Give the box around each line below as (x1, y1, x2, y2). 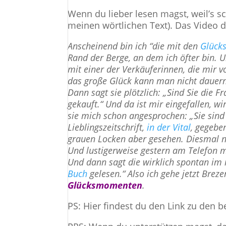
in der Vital (147, 121, 191, 133)
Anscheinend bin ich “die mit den (68, 40, 201, 52)
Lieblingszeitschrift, (68, 121, 147, 133)
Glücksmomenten (68, 179, 143, 191)
